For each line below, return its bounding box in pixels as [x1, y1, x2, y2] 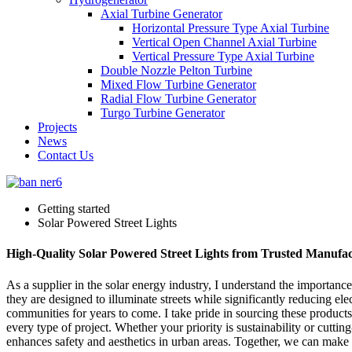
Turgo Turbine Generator [101, 106, 225, 119]
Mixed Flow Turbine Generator [101, 78, 256, 91]
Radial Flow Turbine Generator [101, 92, 256, 105]
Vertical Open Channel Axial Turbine [132, 35, 317, 49]
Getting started [38, 202, 110, 215]
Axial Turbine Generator [101, 7, 222, 20]
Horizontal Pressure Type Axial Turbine [132, 21, 329, 35]
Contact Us [38, 148, 93, 162]
